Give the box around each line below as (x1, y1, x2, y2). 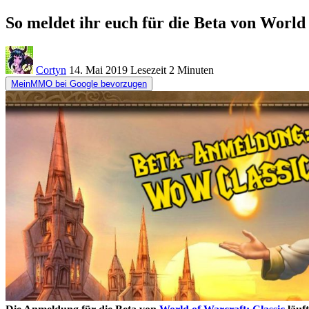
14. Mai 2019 (69, 63, 128, 76)
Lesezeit (130, 63, 166, 76)
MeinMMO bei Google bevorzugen (11, 78, 147, 89)
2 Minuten (166, 63, 214, 76)
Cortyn (36, 63, 66, 76)
